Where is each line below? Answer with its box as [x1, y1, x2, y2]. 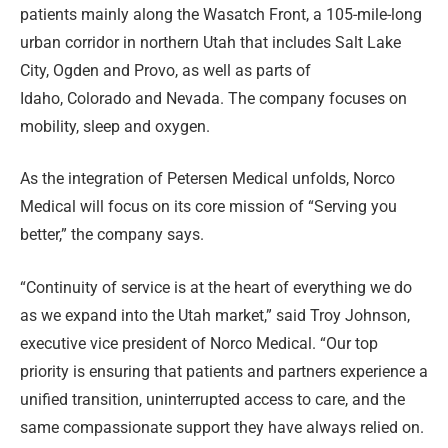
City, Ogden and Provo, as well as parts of [20, 60, 311, 80]
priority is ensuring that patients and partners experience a [20, 361, 428, 381]
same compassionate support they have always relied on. [20, 417, 424, 437]
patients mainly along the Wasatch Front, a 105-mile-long [20, 4, 422, 24]
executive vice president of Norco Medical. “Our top [20, 333, 378, 353]
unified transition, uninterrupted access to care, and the [20, 389, 405, 409]
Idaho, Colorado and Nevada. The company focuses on [20, 88, 407, 108]
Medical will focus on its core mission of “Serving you [20, 197, 397, 217]
